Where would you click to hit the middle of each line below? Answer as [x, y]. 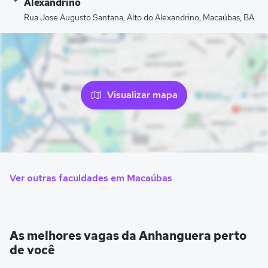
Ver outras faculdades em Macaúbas [91, 178]
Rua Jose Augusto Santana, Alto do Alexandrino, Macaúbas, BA [139, 18]
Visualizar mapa [142, 95]
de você [32, 250]
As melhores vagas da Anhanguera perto [128, 236]
